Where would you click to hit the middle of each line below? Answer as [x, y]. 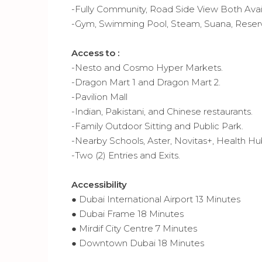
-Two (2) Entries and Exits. [126, 155]
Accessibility [99, 184]
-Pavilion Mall [99, 96]
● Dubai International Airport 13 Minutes [156, 199]
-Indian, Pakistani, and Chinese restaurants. [162, 111]
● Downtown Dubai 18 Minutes [138, 243]
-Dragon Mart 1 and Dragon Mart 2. [146, 82]
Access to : [95, 53]
